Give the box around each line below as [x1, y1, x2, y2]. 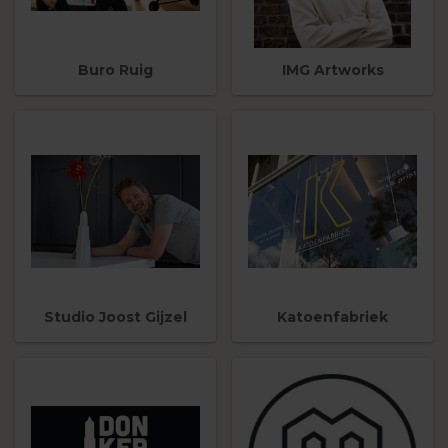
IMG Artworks [281, 60, 384, 79]
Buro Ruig [78, 60, 153, 79]
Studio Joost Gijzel [44, 308, 187, 327]
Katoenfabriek [277, 308, 388, 327]
